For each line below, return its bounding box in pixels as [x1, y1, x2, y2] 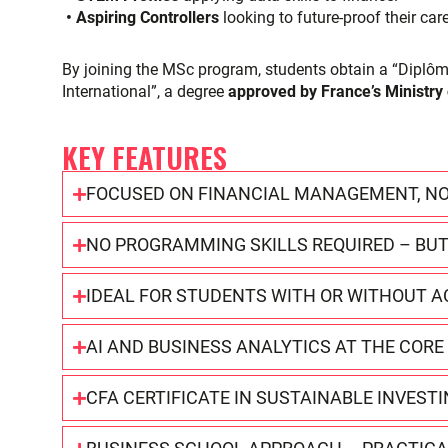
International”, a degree [62, 82, 228, 101]
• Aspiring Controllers [62, 8, 219, 27]
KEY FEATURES [62, 136, 227, 178]
